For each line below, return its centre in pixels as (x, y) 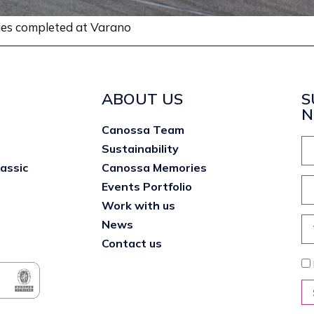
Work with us (138, 205)
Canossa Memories (154, 167)
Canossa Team (143, 129)
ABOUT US (142, 98)
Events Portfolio (146, 186)
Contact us (131, 243)
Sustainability (140, 148)
